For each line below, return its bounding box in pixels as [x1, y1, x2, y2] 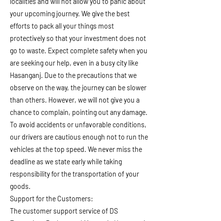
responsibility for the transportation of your [10, 170, 139, 178]
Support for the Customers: [10, 194, 93, 203]
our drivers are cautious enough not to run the [10, 133, 148, 141]
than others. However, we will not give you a [10, 96, 140, 104]
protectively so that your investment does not [10, 34, 146, 42]
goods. [10, 182, 31, 190]
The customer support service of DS [10, 207, 118, 215]
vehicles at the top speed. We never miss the [10, 145, 142, 153]
